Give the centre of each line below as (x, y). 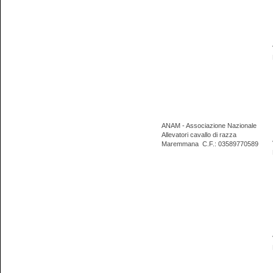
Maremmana (180, 144)
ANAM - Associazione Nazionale (209, 126)
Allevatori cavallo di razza (199, 135)
